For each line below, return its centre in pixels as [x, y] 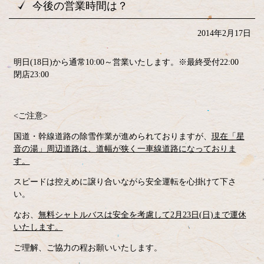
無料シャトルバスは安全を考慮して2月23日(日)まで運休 [142, 215]
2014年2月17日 [224, 33]
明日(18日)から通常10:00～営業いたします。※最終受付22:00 [130, 62]
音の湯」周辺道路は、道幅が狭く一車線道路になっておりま [125, 149]
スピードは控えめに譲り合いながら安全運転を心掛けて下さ [125, 182]
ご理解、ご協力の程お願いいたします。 [88, 248]
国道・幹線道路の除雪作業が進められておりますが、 [112, 136]
